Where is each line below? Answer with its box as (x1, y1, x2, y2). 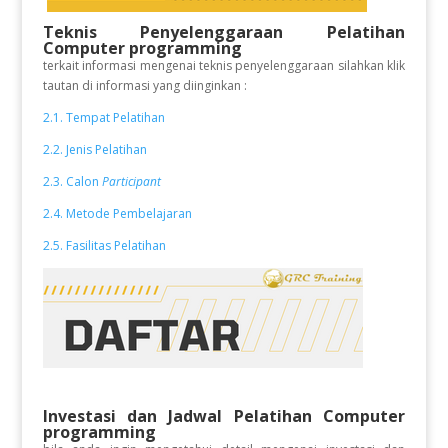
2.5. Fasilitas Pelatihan (42, 236, 166, 254)
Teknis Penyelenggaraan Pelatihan (42, 20, 406, 43)
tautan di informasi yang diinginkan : (42, 76, 247, 94)
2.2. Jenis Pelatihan (42, 140, 150, 158)
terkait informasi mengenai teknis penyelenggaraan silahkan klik (42, 56, 406, 74)
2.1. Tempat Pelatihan (42, 108, 165, 126)
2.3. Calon (42, 172, 102, 190)
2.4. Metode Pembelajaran (42, 204, 192, 222)
